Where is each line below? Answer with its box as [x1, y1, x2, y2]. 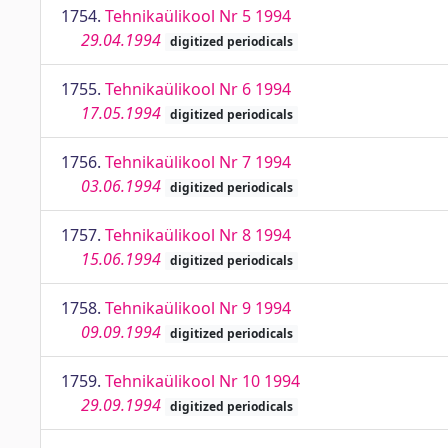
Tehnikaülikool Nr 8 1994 [105, 224, 291, 246]
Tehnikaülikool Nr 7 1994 [105, 151, 291, 173]
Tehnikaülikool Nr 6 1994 [105, 78, 291, 100]
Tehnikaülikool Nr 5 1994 [105, 5, 291, 27]
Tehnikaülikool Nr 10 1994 [105, 370, 300, 392]
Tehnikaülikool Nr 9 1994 [105, 297, 291, 319]
